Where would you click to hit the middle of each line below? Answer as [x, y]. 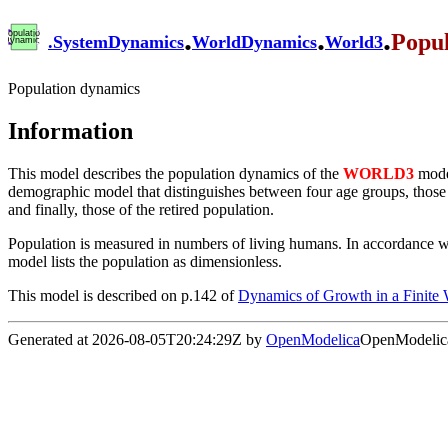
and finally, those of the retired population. [141, 209]
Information [70, 130]
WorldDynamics [254, 42]
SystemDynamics [118, 42]
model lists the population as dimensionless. [145, 261]
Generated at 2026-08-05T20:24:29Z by [137, 339]
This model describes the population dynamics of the [175, 173]
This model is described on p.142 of [123, 295]
